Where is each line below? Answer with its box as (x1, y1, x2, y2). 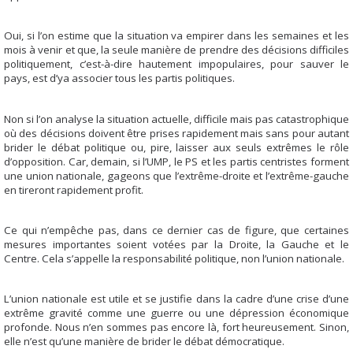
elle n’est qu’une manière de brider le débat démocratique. (4, 334, 284, 349)
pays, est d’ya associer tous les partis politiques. (4, 71, 235, 86)
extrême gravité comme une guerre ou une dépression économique (4, 306, 349, 321)
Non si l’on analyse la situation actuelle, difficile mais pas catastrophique (4, 111, 349, 126)
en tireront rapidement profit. (4, 182, 143, 197)
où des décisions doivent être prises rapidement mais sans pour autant (4, 125, 349, 140)
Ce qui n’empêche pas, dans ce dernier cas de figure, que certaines (4, 222, 349, 237)
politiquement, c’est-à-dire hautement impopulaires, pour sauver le (4, 57, 349, 72)
